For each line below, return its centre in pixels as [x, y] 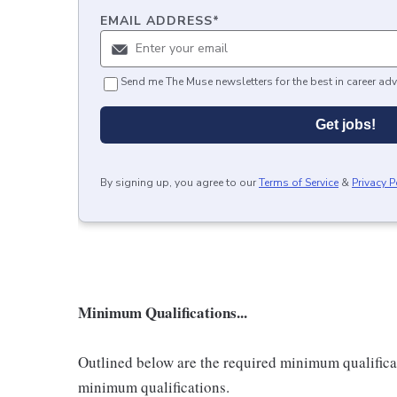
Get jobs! [346, 124]
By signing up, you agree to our [178, 182]
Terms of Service [299, 182]
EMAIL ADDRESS [156, 20]
